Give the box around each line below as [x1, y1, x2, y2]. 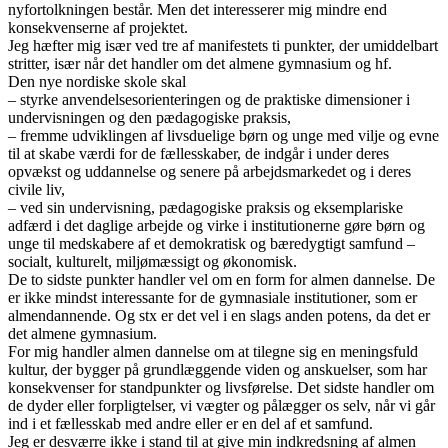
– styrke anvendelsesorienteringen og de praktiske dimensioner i [8, 90, 410, 108]
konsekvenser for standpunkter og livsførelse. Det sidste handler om [8, 378, 434, 396]
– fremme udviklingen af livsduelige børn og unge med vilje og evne [8, 126, 439, 144]
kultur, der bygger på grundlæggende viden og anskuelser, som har [8, 360, 427, 378]
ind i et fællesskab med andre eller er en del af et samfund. [8, 414, 377, 432]
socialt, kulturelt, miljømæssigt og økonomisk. [8, 252, 301, 270]
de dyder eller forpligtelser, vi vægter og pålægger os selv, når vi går [8, 396, 435, 414]
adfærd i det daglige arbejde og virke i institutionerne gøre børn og [8, 216, 425, 234]
